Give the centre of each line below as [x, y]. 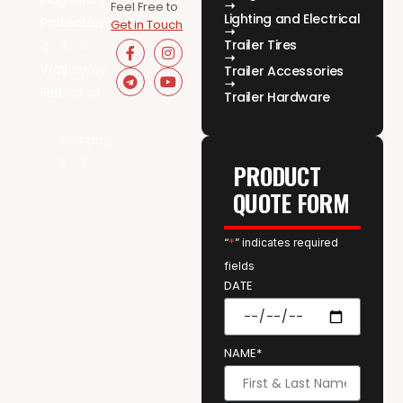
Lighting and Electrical [292, 19]
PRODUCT [277, 176]
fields [239, 266]
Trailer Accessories [284, 72]
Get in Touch [147, 25]
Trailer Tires [261, 45]
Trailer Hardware [277, 98]
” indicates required [287, 243]
